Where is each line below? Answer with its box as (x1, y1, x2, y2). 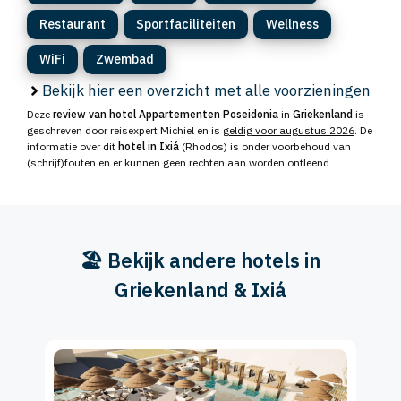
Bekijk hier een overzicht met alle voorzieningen (42, 81, 371, 101)
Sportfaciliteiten (136, 16, 235, 33)
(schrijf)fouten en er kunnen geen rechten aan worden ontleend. (27, 156, 332, 170)
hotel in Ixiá (118, 140, 179, 154)
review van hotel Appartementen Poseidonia (53, 107, 278, 122)
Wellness (266, 16, 319, 33)
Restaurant (39, 16, 106, 33)
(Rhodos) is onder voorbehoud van (179, 140, 351, 154)
